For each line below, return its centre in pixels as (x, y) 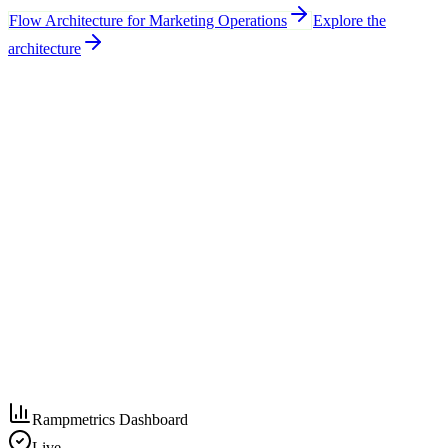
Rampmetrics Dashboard (110, 419)
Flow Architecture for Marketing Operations (148, 20)
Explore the (349, 20)
